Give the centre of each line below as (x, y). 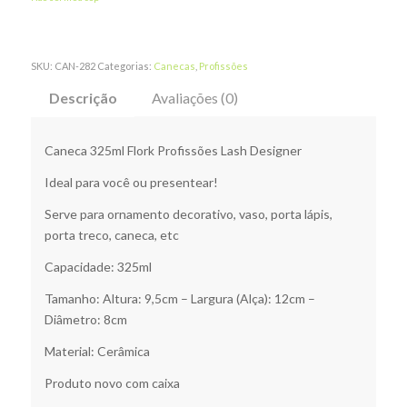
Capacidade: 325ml (98, 267)
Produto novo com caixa (112, 382)
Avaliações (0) (194, 97)
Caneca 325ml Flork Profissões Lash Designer (173, 151)
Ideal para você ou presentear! (131, 183)
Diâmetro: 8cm (85, 319)
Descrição (83, 97)
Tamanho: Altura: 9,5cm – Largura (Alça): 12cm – (179, 298)
